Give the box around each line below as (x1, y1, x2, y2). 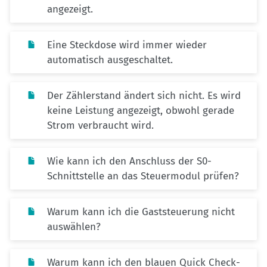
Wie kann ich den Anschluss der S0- (47, 155, 212, 168)
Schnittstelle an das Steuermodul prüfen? (47, 170, 239, 183)
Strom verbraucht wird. (47, 119, 154, 132)
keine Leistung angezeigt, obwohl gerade (47, 104, 234, 117)
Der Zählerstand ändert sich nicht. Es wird (47, 89, 241, 103)
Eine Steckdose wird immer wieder (47, 39, 207, 52)
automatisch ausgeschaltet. (47, 54, 173, 67)
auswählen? (47, 221, 101, 234)
